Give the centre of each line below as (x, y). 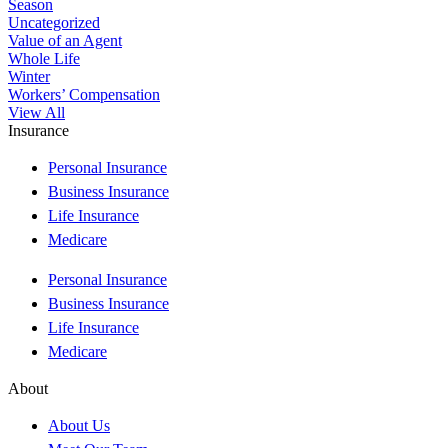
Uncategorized (54, 23)
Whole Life (44, 59)
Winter (29, 77)
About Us (79, 426)
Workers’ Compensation (84, 95)
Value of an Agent (65, 41)
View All (36, 113)
